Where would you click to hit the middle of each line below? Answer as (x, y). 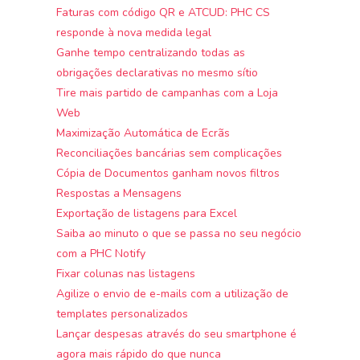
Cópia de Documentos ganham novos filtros (168, 173)
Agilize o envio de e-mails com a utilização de (173, 293)
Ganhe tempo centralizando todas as (151, 52)
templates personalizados (123, 313)
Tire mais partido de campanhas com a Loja (168, 92)
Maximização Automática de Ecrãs (143, 133)
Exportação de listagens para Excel (147, 213)
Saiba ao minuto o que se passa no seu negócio (179, 233)
